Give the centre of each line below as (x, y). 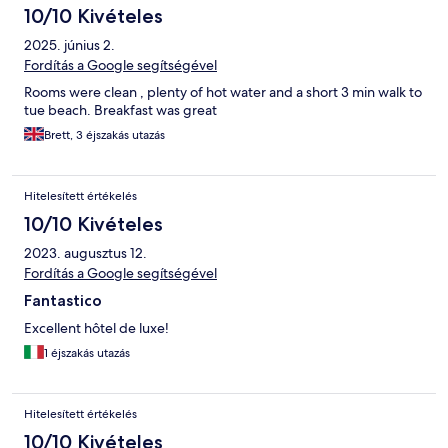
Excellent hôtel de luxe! (96, 327)
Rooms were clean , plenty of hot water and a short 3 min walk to (223, 91)
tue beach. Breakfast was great (120, 109)
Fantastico (63, 300)
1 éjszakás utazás (87, 352)
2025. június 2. (69, 44)
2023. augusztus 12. (85, 252)
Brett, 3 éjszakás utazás (104, 134)
